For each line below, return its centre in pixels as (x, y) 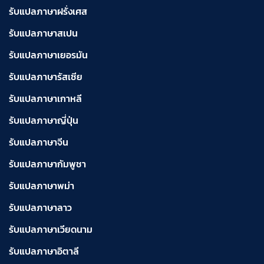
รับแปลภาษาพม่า (42, 186)
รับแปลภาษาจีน (39, 142)
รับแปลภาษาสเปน (43, 33)
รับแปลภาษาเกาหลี (45, 99)
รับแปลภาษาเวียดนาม (51, 230)
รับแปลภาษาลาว (40, 208)
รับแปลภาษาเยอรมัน (48, 55)
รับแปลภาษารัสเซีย (46, 77)
